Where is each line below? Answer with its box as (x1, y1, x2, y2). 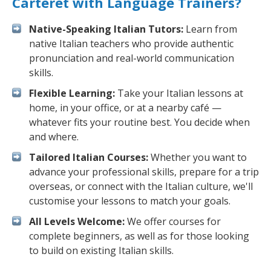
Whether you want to (148, 151, 247, 164)
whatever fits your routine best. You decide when (29, 116, 250, 129)
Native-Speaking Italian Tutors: (29, 22, 183, 36)
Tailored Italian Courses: (29, 151, 148, 164)
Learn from (183, 22, 237, 36)
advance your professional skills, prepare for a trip (29, 165, 259, 178)
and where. (29, 130, 79, 143)
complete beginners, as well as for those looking (29, 229, 249, 243)
